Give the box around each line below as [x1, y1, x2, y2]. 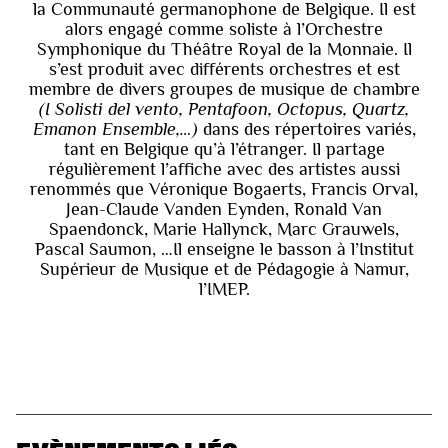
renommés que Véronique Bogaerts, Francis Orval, [30, 179, 418, 200]
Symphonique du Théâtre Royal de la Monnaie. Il [36, 39, 412, 60]
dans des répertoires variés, [197, 119, 416, 140]
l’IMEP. [198, 279, 250, 300]
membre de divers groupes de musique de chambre [28, 79, 420, 100]
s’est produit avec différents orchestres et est [48, 59, 400, 80]
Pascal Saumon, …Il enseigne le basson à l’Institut [34, 239, 414, 260]
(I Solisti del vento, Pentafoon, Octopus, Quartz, [39, 99, 409, 120]
